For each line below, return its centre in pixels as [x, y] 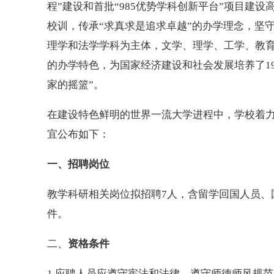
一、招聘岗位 [78, 164]
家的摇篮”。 [76, 84]
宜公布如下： [78, 134]
